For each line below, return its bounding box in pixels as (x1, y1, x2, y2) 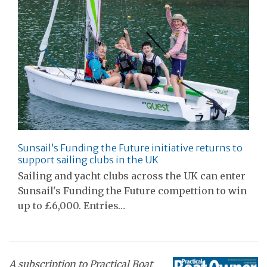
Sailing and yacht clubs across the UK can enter (18, 169, 246, 182)
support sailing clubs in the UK (18, 153, 159, 166)
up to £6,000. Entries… (18, 199, 125, 212)
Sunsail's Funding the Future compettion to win (18, 184, 247, 197)
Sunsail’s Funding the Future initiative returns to (18, 141, 243, 154)
